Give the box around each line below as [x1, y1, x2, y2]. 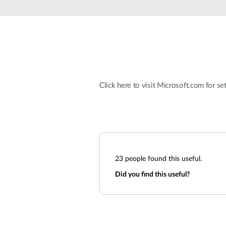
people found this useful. [123, 155, 202, 162]
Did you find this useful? [115, 171, 190, 178]
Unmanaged [80, 9, 118, 16]
